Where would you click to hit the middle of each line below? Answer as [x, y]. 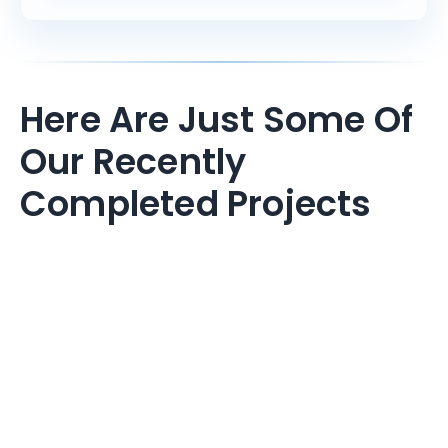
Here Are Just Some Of [217, 120]
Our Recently [133, 162]
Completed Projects [196, 204]
